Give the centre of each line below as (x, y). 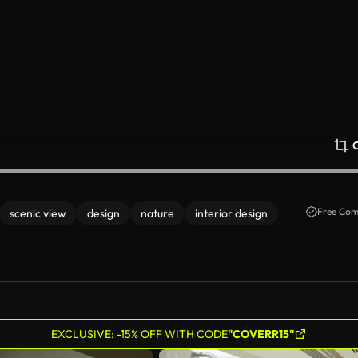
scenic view (38, 213)
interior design (231, 213)
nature (157, 213)
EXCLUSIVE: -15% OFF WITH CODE (139, 334)
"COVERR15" (261, 334)
